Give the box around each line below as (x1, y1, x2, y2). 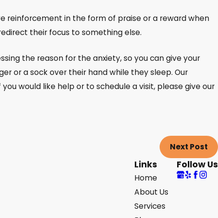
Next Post (170, 142, 208, 152)
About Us (134, 187, 168, 197)
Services (134, 201, 165, 211)
